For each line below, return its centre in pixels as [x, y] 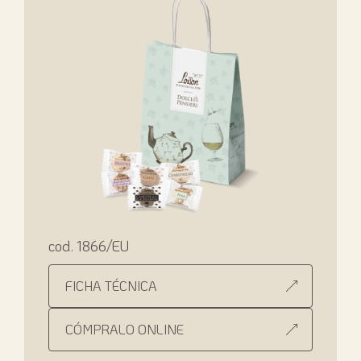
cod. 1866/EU [89, 245]
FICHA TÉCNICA [111, 285]
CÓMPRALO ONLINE [124, 329]
